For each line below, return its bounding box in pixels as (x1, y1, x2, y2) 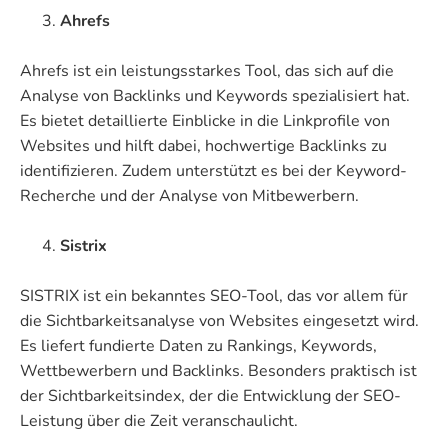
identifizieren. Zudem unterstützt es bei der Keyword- (20, 159, 407, 182)
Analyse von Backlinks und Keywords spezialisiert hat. (20, 84, 410, 107)
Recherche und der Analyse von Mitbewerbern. (20, 184, 359, 207)
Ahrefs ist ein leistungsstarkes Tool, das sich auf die (20, 59, 394, 82)
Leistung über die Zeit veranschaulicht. (20, 409, 298, 432)
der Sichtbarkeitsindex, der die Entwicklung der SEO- (20, 384, 401, 407)
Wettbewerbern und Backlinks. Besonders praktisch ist (20, 359, 417, 382)
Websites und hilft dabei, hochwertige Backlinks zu (20, 134, 387, 157)
